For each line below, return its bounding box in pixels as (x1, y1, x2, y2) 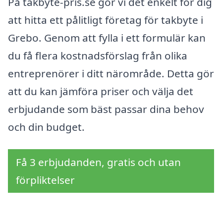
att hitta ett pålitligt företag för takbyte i (8, 12, 203, 27)
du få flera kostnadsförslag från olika (8, 48, 187, 62)
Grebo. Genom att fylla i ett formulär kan (8, 30, 206, 45)
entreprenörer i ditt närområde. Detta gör (8, 66, 214, 80)
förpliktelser (16, 173, 75, 187)
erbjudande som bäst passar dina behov (8, 102, 204, 116)
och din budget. (8, 119, 85, 134)
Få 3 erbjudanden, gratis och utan (16, 155, 181, 169)
